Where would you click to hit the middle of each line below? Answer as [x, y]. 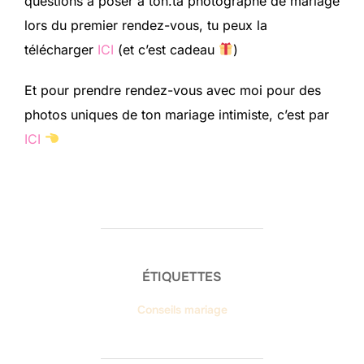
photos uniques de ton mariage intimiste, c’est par [177, 114]
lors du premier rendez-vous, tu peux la [146, 25]
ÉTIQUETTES [182, 276]
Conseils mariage [182, 309]
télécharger [61, 49]
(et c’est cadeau [166, 49]
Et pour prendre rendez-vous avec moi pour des [173, 90]
